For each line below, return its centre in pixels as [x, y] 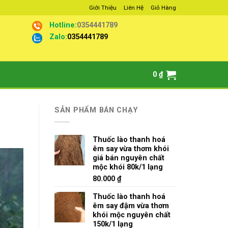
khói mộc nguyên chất [132, 215]
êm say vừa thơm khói [131, 149]
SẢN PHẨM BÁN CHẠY [96, 110]
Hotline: [63, 25]
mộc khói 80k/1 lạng [128, 167]
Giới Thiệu [103, 8]
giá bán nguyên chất [129, 158]
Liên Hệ [133, 8]
